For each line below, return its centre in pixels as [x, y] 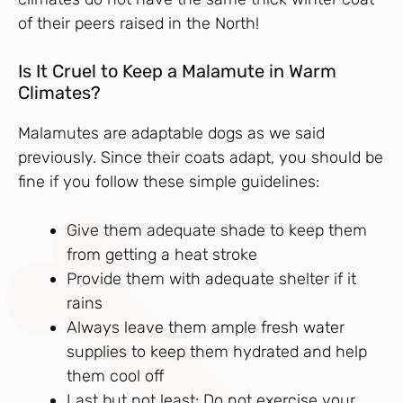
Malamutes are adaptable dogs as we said [171, 134]
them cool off [116, 376]
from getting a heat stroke [162, 255]
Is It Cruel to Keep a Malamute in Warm [177, 72]
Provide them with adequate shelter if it [211, 279]
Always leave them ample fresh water [206, 328]
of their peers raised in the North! [139, 24]
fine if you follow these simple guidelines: [171, 182]
